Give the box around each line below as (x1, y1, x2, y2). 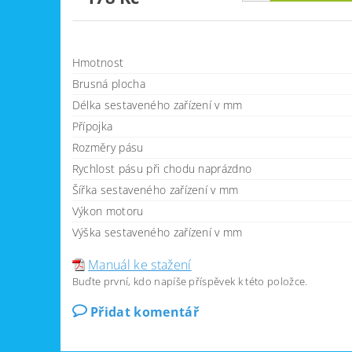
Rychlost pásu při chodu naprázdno (71, 161, 252, 177)
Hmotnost (71, 55, 124, 71)
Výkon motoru (71, 203, 144, 219)
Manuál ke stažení (88, 256, 192, 274)
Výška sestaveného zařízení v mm (71, 225, 243, 240)
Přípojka (71, 119, 113, 134)
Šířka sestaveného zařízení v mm (71, 182, 239, 198)
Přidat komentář (90, 303, 199, 321)
